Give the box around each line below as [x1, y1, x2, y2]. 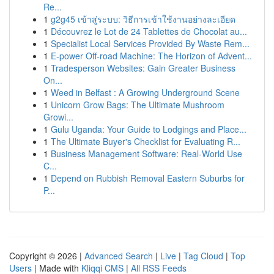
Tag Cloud [183, 250, 223, 262]
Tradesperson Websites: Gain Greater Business [51, 62, 235, 74]
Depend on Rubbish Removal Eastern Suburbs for [51, 172, 245, 184]
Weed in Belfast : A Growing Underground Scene [51, 86, 240, 98]
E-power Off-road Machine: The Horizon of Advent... [51, 50, 252, 62]
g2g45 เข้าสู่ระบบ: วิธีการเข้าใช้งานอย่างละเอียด [51, 13, 235, 25]
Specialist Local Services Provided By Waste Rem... [51, 37, 250, 50]
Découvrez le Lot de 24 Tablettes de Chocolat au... [51, 25, 247, 37]
